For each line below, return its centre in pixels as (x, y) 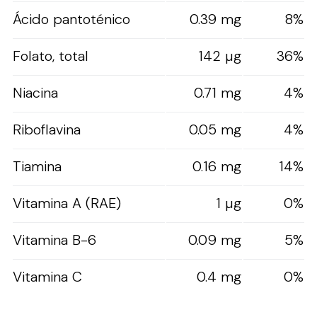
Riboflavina (47, 129)
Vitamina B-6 (54, 240)
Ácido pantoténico (71, 19)
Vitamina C (47, 276)
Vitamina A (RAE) (67, 203)
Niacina (35, 92)
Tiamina (37, 166)
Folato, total (51, 56)
